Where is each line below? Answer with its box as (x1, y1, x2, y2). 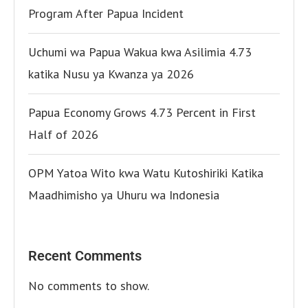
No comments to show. (28, 278, 149, 294)
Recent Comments (28, 247, 142, 265)
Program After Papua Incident (28, 5, 184, 22)
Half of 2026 (28, 126, 98, 143)
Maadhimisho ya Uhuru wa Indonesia (28, 187, 219, 203)
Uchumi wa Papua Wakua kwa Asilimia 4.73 (28, 44, 252, 60)
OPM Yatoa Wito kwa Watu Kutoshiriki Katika (28, 165, 263, 181)
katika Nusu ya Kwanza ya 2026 (28, 66, 194, 82)
